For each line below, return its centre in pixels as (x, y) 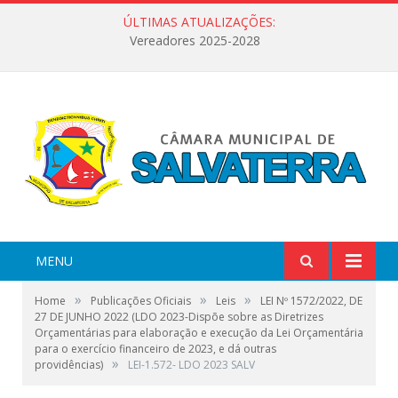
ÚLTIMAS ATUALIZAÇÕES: (199, 22)
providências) (69, 364)
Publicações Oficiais (141, 300)
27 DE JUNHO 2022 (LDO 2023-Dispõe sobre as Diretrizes (179, 316)
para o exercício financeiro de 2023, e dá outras (155, 348)
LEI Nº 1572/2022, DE (311, 300)
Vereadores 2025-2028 (195, 41)
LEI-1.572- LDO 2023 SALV (191, 364)
